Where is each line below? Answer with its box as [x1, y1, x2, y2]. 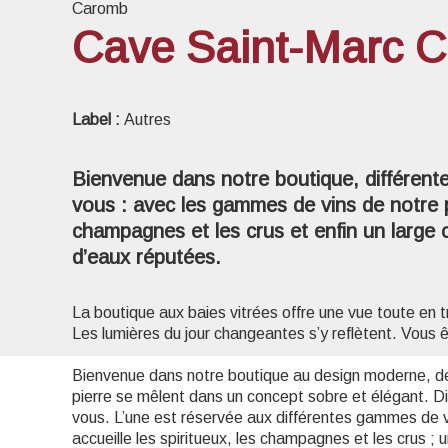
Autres [124, 111, 171, 128]
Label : [72, 111, 124, 128]
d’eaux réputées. [72, 246, 221, 268]
